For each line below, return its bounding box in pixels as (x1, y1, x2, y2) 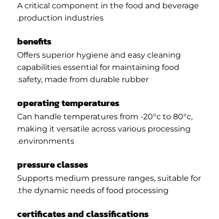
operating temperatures (17, 95, 119, 110)
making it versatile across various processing (17, 124, 191, 133)
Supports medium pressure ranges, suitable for (17, 173, 201, 183)
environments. (19, 136, 74, 146)
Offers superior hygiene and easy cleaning (17, 50, 181, 60)
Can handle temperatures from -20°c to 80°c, (17, 111, 193, 121)
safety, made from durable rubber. (19, 75, 149, 85)
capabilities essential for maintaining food (17, 63, 179, 72)
